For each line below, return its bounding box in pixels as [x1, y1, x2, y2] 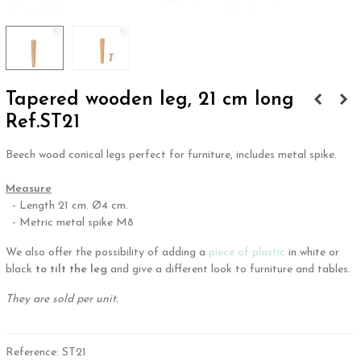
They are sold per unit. [6, 293, 118, 306]
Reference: [6, 346, 59, 359]
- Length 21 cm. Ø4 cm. [6, 200, 128, 213]
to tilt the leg [35, 263, 107, 276]
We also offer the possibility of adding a [6, 247, 209, 259]
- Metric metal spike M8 [6, 217, 134, 230]
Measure [6, 183, 52, 196]
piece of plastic [209, 247, 285, 259]
